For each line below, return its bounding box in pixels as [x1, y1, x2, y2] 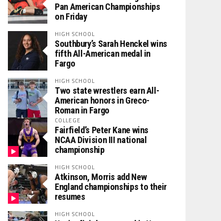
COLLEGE [55, 116, 80, 124]
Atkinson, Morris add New [55, 172, 147, 182]
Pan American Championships [55, 1, 160, 12]
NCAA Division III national [55, 135, 147, 145]
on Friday [55, 11, 87, 22]
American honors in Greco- [55, 95, 149, 106]
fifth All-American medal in [55, 48, 151, 59]
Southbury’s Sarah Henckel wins [55, 38, 167, 49]
